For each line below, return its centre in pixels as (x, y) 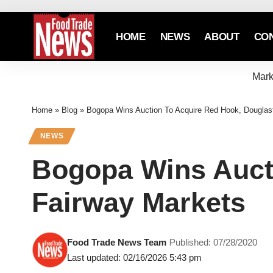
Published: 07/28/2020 (214, 243)
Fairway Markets (139, 203)
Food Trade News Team (117, 243)
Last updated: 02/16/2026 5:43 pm (135, 258)
